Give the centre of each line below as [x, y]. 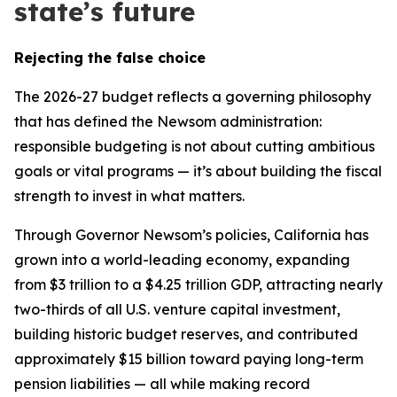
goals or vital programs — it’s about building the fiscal [198, 171]
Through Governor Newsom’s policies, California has [191, 235]
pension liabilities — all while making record [162, 384]
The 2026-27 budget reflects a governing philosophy [193, 97]
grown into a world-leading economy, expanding [182, 260]
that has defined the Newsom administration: [168, 121]
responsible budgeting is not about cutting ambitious [195, 146]
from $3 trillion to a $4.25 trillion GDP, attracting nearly [198, 284]
